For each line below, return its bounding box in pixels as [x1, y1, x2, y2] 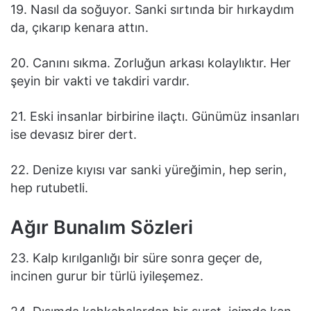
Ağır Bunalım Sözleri [10, 215, 193, 239]
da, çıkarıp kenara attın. [10, 19, 149, 35]
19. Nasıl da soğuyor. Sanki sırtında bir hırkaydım [10, 1, 294, 17]
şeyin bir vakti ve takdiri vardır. [10, 73, 190, 88]
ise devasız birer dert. [10, 126, 137, 142]
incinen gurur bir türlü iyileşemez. [10, 269, 203, 284]
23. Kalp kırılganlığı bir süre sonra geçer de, [10, 251, 262, 266]
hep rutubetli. [10, 180, 88, 195]
